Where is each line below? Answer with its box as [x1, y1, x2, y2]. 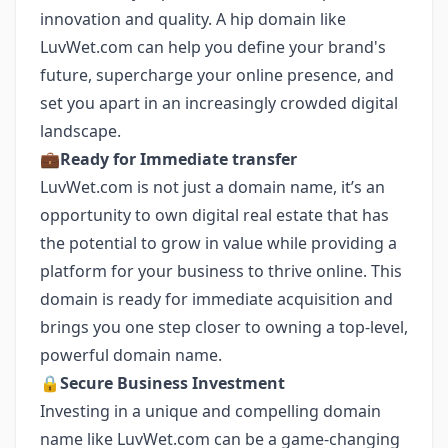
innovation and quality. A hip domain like [40, 8, 346, 30]
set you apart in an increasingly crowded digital [40, 92, 398, 114]
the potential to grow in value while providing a [40, 232, 397, 254]
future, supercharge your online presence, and [40, 64, 394, 86]
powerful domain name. [40, 344, 222, 366]
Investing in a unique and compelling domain [40, 400, 381, 422]
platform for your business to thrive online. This [40, 260, 402, 282]
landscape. [40, 120, 121, 142]
